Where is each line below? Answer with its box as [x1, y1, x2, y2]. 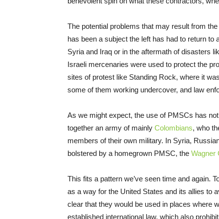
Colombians [154, 124, 193, 132]
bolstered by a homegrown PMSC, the [67, 149, 191, 158]
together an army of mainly [67, 124, 154, 132]
